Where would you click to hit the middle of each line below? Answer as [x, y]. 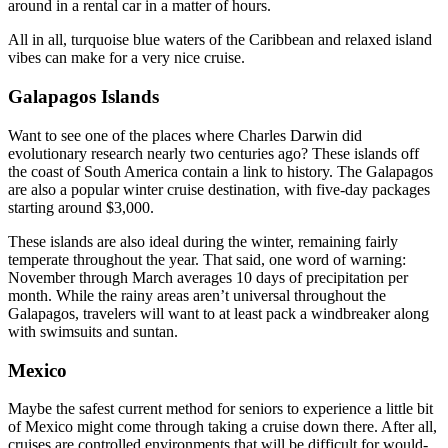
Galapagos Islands [83, 97]
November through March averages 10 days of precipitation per [208, 277]
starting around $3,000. [81, 207]
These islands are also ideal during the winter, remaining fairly [203, 241]
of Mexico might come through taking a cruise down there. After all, [222, 427]
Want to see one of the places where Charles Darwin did [185, 135]
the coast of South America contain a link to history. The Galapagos [220, 171]
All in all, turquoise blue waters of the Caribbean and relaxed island [220, 40]
